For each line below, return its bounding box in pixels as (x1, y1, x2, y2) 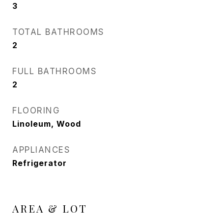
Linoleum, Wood (12, 119, 81, 129)
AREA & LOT (12, 201, 87, 215)
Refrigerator (12, 158, 67, 168)
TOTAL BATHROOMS (12, 27, 105, 37)
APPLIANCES (12, 145, 70, 155)
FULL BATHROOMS (12, 66, 97, 76)
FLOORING (12, 106, 60, 115)
